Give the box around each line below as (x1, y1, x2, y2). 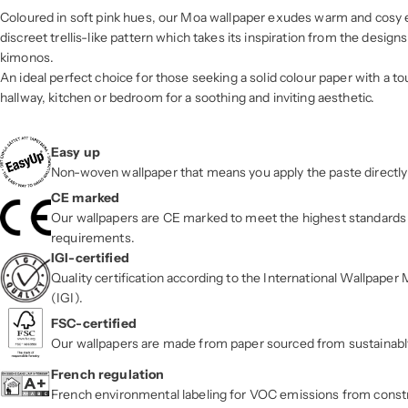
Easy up (51, 143, 100, 160)
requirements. (51, 229, 135, 246)
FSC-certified (51, 314, 137, 331)
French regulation (51, 365, 165, 382)
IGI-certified (51, 249, 129, 266)
